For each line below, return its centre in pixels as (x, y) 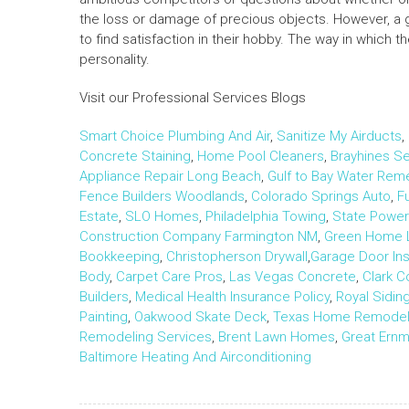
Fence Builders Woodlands (162, 197)
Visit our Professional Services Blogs (193, 98)
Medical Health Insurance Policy (232, 297)
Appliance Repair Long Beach (170, 177)
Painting (104, 317)
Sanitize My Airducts (339, 136)
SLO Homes (162, 217)
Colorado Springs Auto (321, 197)
